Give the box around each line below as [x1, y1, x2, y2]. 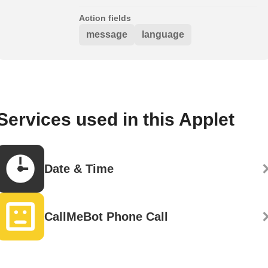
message [86, 29, 127, 40]
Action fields [79, 13, 131, 23]
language [142, 29, 184, 40]
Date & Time [44, 162, 114, 176]
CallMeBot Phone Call [44, 210, 168, 224]
